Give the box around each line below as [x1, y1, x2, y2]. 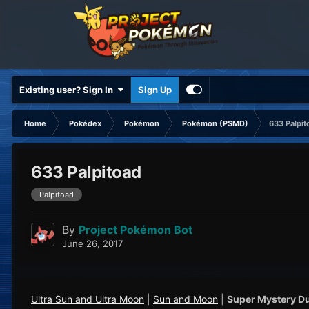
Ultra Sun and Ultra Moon [31, 293, 144, 306]
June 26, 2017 [62, 238, 123, 250]
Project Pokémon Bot [79, 223, 192, 237]
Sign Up [138, 84, 172, 95]
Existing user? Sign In [19, 84, 117, 95]
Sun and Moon [153, 293, 218, 306]
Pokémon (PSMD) [182, 119, 248, 128]
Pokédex [69, 119, 101, 128]
